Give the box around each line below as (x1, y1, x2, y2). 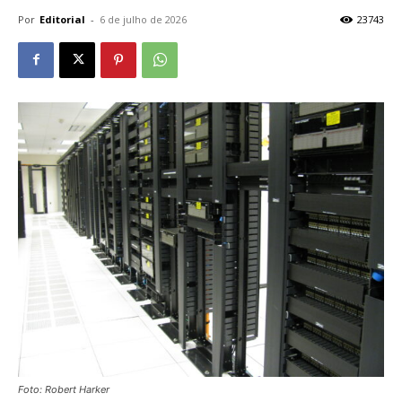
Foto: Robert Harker (18, 382, 109, 396)
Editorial (39, 12, 85, 26)
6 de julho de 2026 (100, 12, 187, 26)
